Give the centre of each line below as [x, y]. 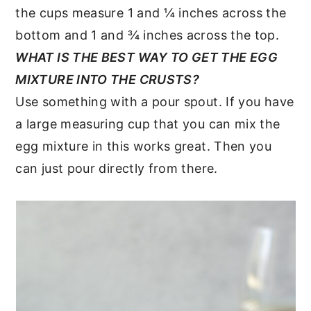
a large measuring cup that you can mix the [148, 124]
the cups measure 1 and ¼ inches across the [151, 12]
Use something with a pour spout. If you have [155, 101]
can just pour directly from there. [117, 168]
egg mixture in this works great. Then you [144, 146]
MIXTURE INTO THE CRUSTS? [108, 79]
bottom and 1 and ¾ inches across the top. [148, 35]
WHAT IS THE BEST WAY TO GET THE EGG [146, 57]
